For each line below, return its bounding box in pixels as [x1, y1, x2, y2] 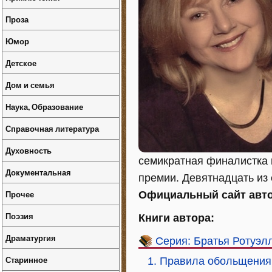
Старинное [5, 254, 47, 265]
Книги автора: [138, 212, 214, 224]
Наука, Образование [5, 101, 83, 112]
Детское [5, 57, 36, 69]
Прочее [5, 188, 34, 200]
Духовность [5, 144, 52, 156]
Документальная [5, 166, 71, 178]
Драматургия [5, 232, 56, 243]
